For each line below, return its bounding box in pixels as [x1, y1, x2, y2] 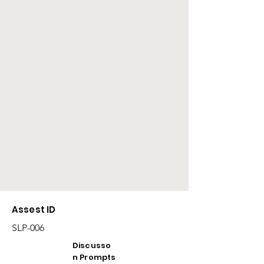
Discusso [72, 240, 111, 251]
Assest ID [12, 203, 56, 216]
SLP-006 [12, 222, 44, 233]
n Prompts [72, 252, 116, 263]
